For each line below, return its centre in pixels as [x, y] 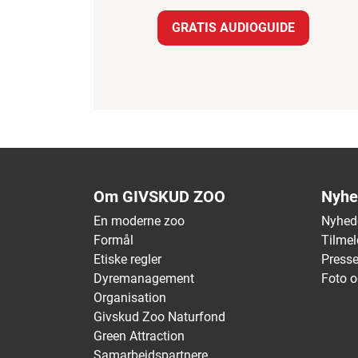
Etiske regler [127, 260]
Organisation [130, 298]
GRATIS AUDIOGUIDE [233, 28]
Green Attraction [139, 336]
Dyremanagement [144, 279]
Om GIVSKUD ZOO [159, 197]
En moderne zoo [139, 221]
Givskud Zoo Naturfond [159, 317]
